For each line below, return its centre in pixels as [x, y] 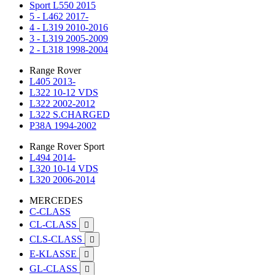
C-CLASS [50, 211]
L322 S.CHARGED [70, 114]
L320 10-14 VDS [64, 168]
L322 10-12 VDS [64, 92]
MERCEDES [56, 200]
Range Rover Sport [67, 146]
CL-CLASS [54, 224]
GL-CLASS [55, 269]
